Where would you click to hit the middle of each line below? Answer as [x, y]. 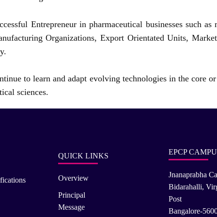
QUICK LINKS [83, 155]
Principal [72, 195]
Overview [73, 178]
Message [71, 207]
